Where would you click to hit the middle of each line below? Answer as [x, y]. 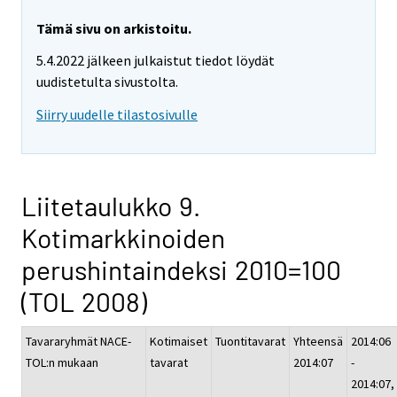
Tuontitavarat [250, 342]
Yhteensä [318, 342]
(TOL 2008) [84, 302]
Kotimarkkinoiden [123, 238]
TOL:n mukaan [62, 363]
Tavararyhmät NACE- [78, 342]
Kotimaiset [179, 342]
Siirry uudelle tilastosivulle [117, 115]
